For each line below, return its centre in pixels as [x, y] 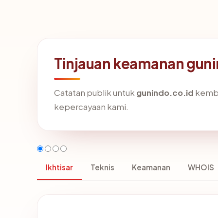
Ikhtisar [59, 167]
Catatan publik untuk [95, 93]
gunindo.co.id [165, 93]
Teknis [102, 167]
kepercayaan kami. [91, 107]
